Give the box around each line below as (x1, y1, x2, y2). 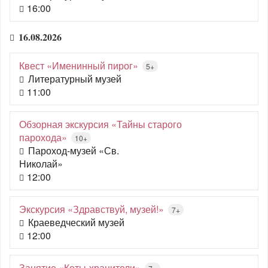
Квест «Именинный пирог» (19, 59, 138, 72)
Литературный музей (28, 72, 121, 86)
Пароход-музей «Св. (28, 144, 119, 157)
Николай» (19, 157, 63, 170)
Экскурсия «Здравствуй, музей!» (19, 202, 164, 216)
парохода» (19, 130, 67, 144)
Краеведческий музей (28, 215, 124, 229)
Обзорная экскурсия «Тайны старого (19, 117, 182, 131)
